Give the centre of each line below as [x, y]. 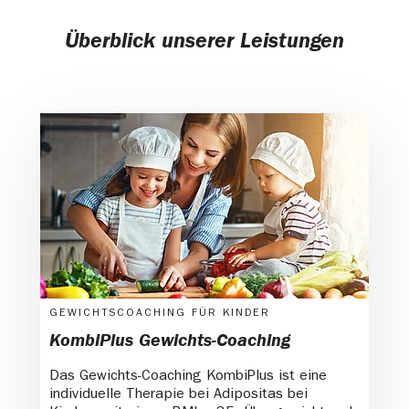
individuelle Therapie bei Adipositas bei [178, 395]
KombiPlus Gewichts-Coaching [170, 342]
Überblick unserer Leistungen [204, 43]
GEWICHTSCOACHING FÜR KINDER [160, 314]
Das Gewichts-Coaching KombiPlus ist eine [188, 377]
